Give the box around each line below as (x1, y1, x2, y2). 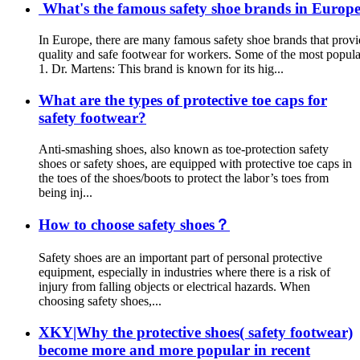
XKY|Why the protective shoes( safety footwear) (39, 323, 353, 341)
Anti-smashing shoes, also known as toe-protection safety (39, 141, 329, 156)
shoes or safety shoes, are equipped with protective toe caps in (39, 156, 352, 170)
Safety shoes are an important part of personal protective (39, 250, 322, 264)
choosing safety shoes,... (39, 293, 162, 308)
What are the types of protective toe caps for (39, 91, 327, 108)
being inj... (39, 185, 92, 199)
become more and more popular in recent (39, 341, 310, 358)
